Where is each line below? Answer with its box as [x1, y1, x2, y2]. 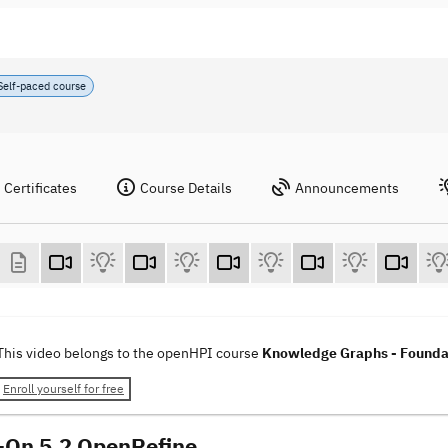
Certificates [4, 179, 77, 197]
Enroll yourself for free [3, 381, 124, 397]
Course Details [140, 179, 232, 197]
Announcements [295, 179, 399, 197]
